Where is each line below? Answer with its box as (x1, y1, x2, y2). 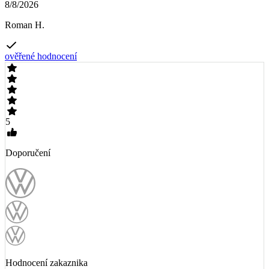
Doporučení (5, 148, 50, 159)
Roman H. (5, 20, 44, 31)
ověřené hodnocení (5, 51, 77, 62)
